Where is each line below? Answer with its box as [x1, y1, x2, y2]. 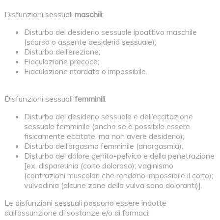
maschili [74, 9, 102, 19]
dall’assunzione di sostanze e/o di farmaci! [4, 207, 150, 218]
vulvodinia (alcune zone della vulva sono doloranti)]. [24, 180, 202, 190]
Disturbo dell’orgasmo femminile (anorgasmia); [24, 140, 183, 151]
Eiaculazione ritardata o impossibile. [24, 66, 147, 76]
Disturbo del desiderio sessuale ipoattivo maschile [24, 27, 197, 37]
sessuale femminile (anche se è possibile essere [24, 121, 190, 131]
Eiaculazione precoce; [24, 56, 99, 66]
